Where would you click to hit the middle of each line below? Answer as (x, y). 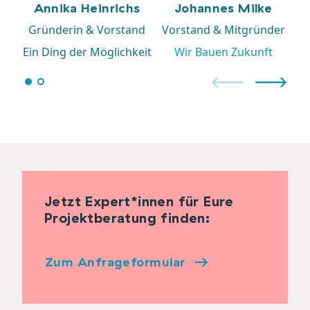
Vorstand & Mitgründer (223, 30)
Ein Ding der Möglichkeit (87, 52)
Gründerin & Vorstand (87, 30)
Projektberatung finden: (127, 218)
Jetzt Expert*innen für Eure (139, 201)
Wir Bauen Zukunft (223, 52)
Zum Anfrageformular (115, 262)
